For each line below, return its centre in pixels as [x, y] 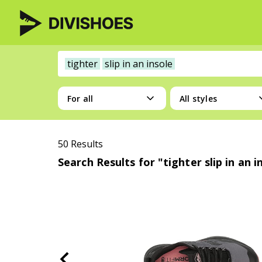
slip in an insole [138, 64]
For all [80, 98]
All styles [198, 98]
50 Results [80, 144]
